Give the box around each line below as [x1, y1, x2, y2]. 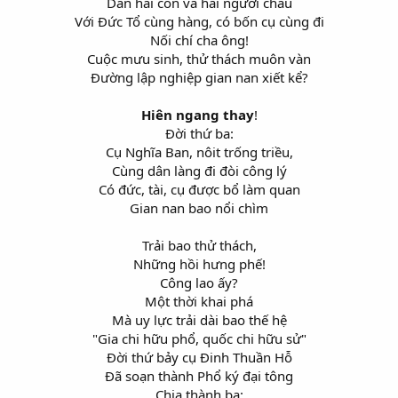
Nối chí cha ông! [149, 30, 249, 49]
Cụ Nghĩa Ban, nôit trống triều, [105, 142, 293, 161]
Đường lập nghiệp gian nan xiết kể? [90, 68, 308, 86]
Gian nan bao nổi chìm [130, 198, 268, 217]
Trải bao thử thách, [141, 235, 257, 254]
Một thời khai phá [145, 291, 253, 310]
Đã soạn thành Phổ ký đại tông [105, 366, 293, 385]
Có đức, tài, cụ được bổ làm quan [98, 179, 300, 198]
